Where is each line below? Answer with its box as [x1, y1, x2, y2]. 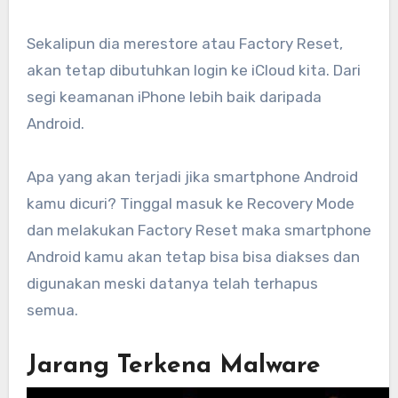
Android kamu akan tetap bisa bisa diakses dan [26, 247, 360, 266]
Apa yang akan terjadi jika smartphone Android [26, 167, 358, 186]
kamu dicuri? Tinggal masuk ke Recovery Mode [26, 194, 354, 212]
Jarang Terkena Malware [26, 353, 321, 378]
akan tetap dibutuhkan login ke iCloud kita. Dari [26, 60, 361, 79]
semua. [26, 300, 78, 319]
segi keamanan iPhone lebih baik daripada [26, 87, 322, 106]
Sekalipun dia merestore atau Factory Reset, [26, 34, 343, 52]
